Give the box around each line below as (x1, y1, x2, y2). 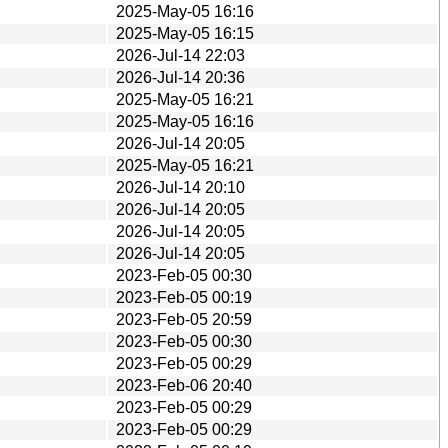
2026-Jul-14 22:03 (116, 46, 245, 64)
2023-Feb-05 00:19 (116, 288, 252, 306)
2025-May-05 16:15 (116, 24, 254, 42)
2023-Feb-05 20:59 (116, 310, 252, 328)
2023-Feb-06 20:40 (116, 376, 252, 394)
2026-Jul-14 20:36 (116, 68, 245, 86)
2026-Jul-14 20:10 (116, 178, 245, 196)
